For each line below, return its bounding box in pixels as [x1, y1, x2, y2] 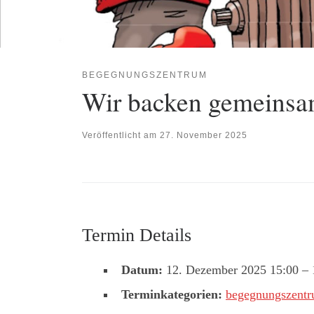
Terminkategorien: [121, 287, 222, 301]
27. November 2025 [160, 130, 247, 140]
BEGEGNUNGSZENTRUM [82, 70, 207, 80]
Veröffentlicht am [82, 130, 160, 140]
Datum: [121, 262, 163, 277]
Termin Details [82, 224, 191, 245]
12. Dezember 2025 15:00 [166, 262, 299, 277]
